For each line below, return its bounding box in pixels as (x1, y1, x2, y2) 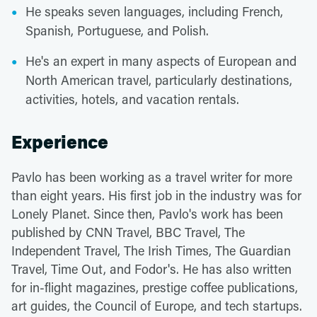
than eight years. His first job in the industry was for (11, 187, 301, 204)
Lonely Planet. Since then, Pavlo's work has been (11, 205, 283, 222)
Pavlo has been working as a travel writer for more (11, 168, 292, 185)
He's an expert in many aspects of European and (25, 52, 296, 69)
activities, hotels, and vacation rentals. (25, 91, 239, 108)
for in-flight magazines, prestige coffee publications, (11, 279, 298, 296)
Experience (11, 132, 108, 154)
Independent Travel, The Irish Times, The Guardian (11, 242, 291, 259)
